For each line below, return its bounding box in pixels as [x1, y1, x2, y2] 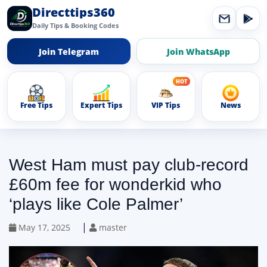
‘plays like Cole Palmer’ [9, 195, 183, 213]
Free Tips [20, 100, 53, 110]
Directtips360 [32, 4, 115, 20]
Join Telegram [39, 45, 99, 57]
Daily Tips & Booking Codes [32, 21, 119, 30]
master [97, 222, 127, 233]
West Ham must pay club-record [9, 156, 249, 174]
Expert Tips [80, 100, 122, 110]
